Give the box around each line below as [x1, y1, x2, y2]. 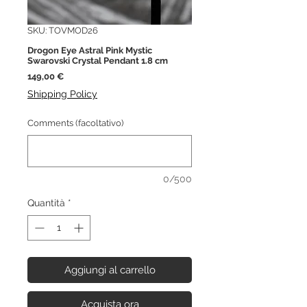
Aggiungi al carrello [64, 264, 156, 277]
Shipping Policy [27, 88, 97, 100]
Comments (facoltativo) [27, 118, 123, 129]
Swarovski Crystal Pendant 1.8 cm [27, 56, 168, 66]
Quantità [27, 197, 65, 209]
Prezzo [63, 71, 91, 82]
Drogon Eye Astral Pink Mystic [27, 45, 152, 56]
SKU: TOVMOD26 [27, 25, 98, 36]
